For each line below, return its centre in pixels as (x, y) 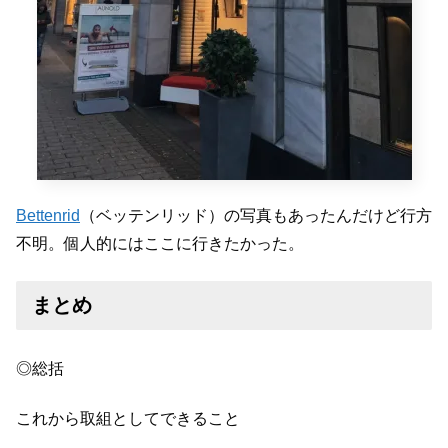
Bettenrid (48, 216)
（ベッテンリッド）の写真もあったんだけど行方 (256, 216)
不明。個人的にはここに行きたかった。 (160, 244)
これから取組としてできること (128, 419)
